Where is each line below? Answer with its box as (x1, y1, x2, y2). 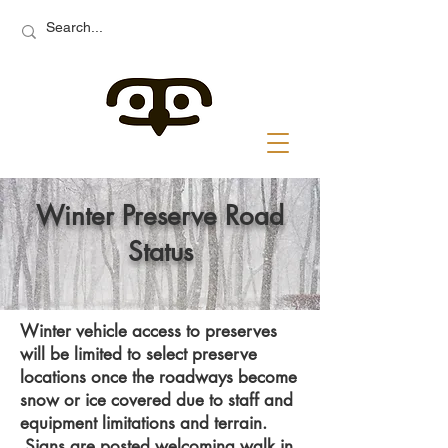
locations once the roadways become (20, 366, 297, 388)
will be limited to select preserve (20, 343, 257, 365)
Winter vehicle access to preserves (20, 320, 277, 342)
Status (127, 235, 193, 269)
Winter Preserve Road (36, 199, 284, 233)
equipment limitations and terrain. (20, 412, 267, 434)
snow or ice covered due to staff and (20, 389, 293, 411)
